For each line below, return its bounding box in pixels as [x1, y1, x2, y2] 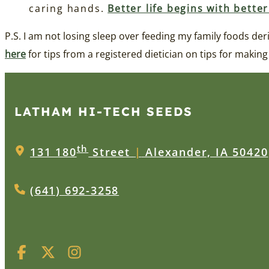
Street [88, 145, 134, 160]
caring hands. [29, 2, 108, 16]
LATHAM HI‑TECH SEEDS [14, 104, 193, 119]
